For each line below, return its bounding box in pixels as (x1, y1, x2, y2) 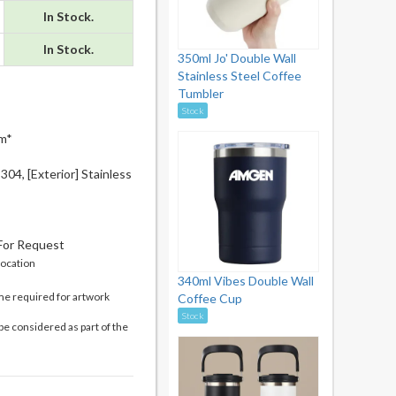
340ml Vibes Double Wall (178, 273, 314, 288)
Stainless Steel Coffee (178, 68, 301, 83)
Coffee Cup (178, 291, 242, 306)
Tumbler (178, 86, 224, 101)
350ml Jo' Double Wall (178, 50, 296, 65)
